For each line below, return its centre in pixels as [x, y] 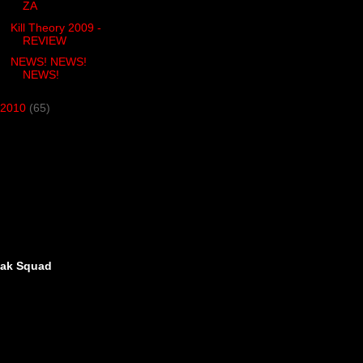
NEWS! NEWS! [48, 62]
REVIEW [44, 40]
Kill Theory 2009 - [56, 27]
